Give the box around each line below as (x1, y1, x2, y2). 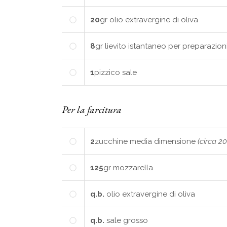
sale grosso (106, 215, 148, 225)
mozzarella (113, 163, 153, 172)
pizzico (94, 67, 120, 77)
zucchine (95, 136, 128, 146)
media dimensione (130, 136, 198, 146)
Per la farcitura (62, 102, 122, 116)
